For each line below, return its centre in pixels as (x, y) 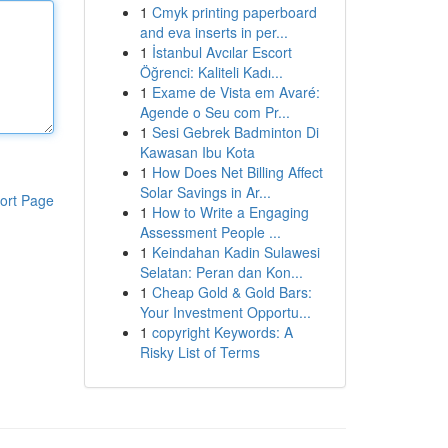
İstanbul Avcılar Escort (221, 52)
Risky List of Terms (199, 352)
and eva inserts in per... (213, 32)
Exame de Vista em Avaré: (235, 92)
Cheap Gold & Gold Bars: (231, 292)
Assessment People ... (210, 232)
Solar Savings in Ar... (205, 192)
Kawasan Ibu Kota (197, 152)
